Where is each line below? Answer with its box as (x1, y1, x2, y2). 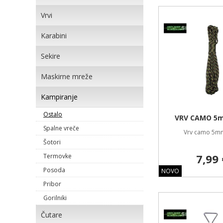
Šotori (43, 138, 61, 146)
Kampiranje (41, 92, 78, 102)
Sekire (41, 51, 60, 61)
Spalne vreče (43, 124, 79, 132)
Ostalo (43, 110, 62, 118)
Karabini (41, 31, 67, 40)
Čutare (41, 210, 62, 220)
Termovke (43, 152, 72, 160)
